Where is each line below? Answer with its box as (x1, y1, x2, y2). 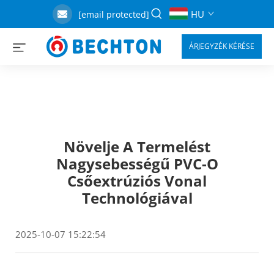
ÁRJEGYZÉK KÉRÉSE (189, 41, 254, 51)
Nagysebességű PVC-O (56, 154, 218, 174)
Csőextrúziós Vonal (67, 171, 207, 191)
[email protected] (78, 9, 149, 20)
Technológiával (81, 188, 193, 208)
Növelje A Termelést (64, 136, 210, 157)
